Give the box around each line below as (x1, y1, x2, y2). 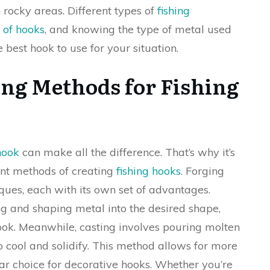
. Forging (181, 164, 224, 178)
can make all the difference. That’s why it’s (19, 145, 235, 159)
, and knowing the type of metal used (45, 22, 231, 36)
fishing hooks (116, 164, 181, 178)
